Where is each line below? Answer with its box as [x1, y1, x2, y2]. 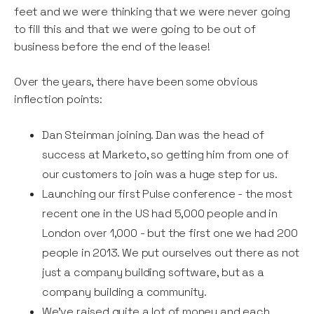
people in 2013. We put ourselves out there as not [42, 245, 300, 261]
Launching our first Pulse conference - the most [42, 186, 292, 202]
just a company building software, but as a [42, 265, 264, 280]
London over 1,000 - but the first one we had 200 [42, 226, 298, 241]
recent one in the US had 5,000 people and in [42, 206, 278, 221]
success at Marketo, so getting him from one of [42, 147, 289, 163]
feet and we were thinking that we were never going [14, 4, 291, 20]
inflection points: [14, 92, 102, 107]
